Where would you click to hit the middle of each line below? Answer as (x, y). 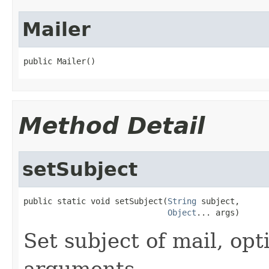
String (182, 201)
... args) (218, 212)
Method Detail (112, 125)
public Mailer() (59, 61)
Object (182, 212)
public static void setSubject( (95, 201)
